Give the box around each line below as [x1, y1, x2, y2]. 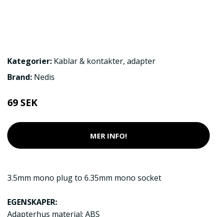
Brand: [7, 72, 34, 82]
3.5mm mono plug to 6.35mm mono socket [7, 172, 161, 183]
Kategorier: [7, 56, 52, 66]
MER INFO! [90, 130, 127, 140]
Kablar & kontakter [54, 56, 123, 66]
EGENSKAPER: [7, 197, 57, 207]
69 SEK [7, 96, 37, 109]
